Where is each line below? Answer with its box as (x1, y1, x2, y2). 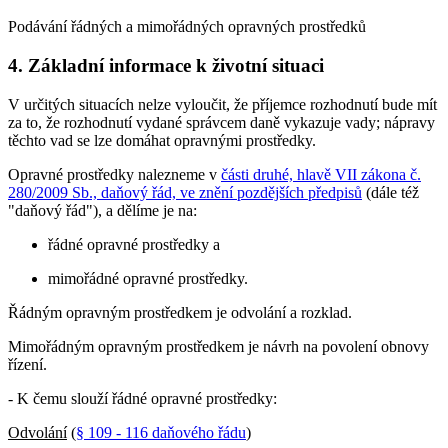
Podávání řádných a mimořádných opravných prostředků (8, 18, 366, 36)
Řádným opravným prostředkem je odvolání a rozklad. (8, 303, 352, 321)
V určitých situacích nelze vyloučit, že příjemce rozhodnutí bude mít (8, 95, 437, 113)
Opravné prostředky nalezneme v (8, 165, 221, 183)
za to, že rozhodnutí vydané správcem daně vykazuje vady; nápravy (8, 113, 435, 131)
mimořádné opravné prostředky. (48, 269, 248, 287)
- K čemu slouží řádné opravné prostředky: (8, 389, 277, 407)
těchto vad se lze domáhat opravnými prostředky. (8, 131, 316, 149)
